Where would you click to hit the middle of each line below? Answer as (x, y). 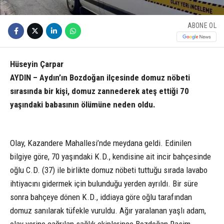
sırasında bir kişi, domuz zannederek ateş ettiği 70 (99, 91)
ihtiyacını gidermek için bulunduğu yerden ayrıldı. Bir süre (104, 183)
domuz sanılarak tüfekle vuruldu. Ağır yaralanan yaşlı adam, (108, 210)
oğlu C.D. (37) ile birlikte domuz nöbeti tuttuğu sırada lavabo (109, 170)
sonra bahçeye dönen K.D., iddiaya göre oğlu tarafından (101, 197)
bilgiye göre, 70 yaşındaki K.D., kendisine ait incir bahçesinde (110, 156)
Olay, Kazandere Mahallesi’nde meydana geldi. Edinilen (101, 143)
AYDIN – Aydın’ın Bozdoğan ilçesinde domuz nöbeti (100, 78)
